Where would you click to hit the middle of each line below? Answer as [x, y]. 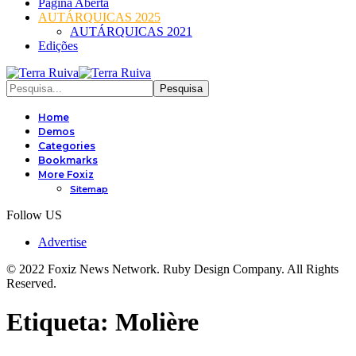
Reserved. [31, 283]
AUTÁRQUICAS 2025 [99, 17]
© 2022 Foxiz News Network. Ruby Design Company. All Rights [172, 269]
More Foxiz [66, 174]
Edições [58, 46]
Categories [67, 146]
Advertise [62, 242]
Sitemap [89, 189]
